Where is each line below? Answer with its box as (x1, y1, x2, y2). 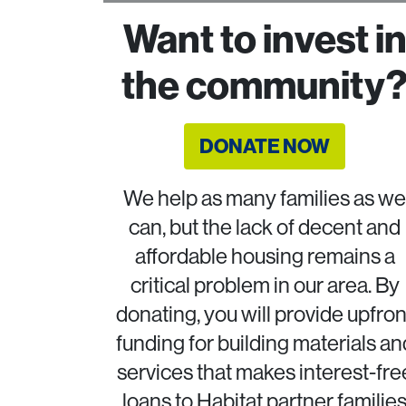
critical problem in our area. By (130, 272, 400, 297)
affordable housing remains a (134, 243, 395, 268)
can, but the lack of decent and (129, 214, 401, 239)
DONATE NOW (199, 133, 330, 159)
